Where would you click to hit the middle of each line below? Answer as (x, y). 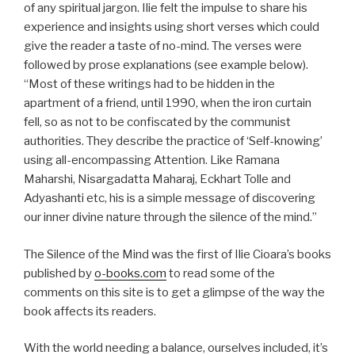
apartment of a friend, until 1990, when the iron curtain (168, 103)
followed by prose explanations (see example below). (166, 65)
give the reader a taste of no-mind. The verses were (163, 46)
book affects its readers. (90, 311)
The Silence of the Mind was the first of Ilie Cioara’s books (177, 254)
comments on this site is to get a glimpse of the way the (174, 292)
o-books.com (130, 273)
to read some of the (221, 273)
